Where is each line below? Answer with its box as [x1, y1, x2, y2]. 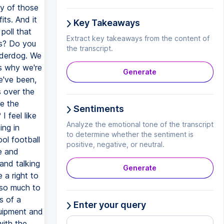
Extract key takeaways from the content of [66, 34, 209, 42]
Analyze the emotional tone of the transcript [66, 120, 213, 128]
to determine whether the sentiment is [66, 130, 193, 138]
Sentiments [71, 103, 124, 114]
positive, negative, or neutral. [66, 140, 164, 148]
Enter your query [71, 199, 146, 210]
